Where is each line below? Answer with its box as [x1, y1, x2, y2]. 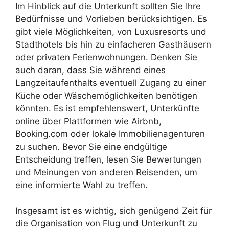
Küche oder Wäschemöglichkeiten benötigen [15, 90, 197, 101]
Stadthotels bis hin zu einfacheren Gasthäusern [15, 39, 211, 50]
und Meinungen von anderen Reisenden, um [15, 167, 197, 177]
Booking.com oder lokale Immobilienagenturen [15, 128, 205, 139]
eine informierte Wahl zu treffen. [15, 179, 148, 190]
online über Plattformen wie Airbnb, [15, 116, 162, 126]
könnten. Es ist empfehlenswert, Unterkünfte [15, 103, 199, 113]
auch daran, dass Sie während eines [15, 64, 166, 75]
